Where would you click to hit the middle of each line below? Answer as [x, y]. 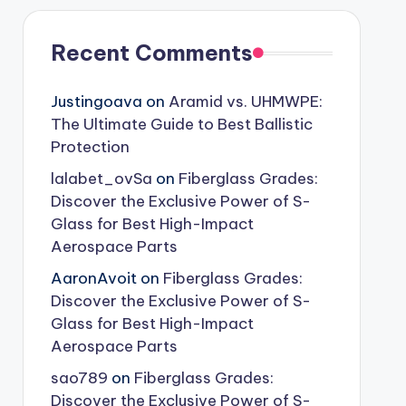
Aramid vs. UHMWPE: [245, 101]
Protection [90, 147]
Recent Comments [151, 53]
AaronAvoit [93, 278]
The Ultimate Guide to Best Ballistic [181, 124]
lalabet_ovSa [101, 179]
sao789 [79, 378]
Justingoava [96, 101]
